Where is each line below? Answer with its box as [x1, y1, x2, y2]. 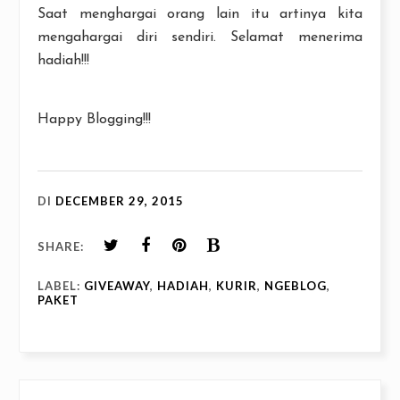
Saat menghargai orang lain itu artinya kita [37, 7, 362, 21]
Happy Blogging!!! [37, 112, 151, 127]
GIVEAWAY [84, 279, 150, 293]
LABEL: [37, 279, 84, 293]
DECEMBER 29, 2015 [55, 194, 184, 208]
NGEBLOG [264, 279, 327, 293]
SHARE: [37, 239, 84, 254]
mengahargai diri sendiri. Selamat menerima [37, 30, 362, 45]
